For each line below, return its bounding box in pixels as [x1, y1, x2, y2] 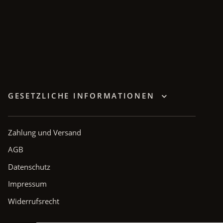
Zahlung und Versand [8, 127, 81, 137]
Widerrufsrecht [8, 196, 59, 207]
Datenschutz [8, 161, 50, 172]
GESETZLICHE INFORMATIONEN [8, 90, 158, 101]
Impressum [8, 179, 47, 189]
